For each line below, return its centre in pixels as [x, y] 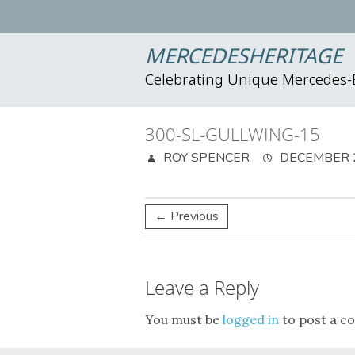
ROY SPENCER [205, 158]
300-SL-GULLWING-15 [233, 134]
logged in [251, 319]
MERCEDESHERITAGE [244, 58]
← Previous [187, 216]
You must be [184, 319]
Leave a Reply [202, 287]
